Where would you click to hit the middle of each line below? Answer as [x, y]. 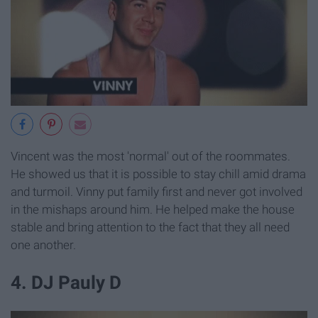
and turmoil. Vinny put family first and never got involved [157, 191]
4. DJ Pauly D [66, 282]
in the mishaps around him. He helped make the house [153, 209]
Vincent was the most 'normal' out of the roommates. [150, 156]
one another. [43, 245]
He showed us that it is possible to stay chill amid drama [158, 174]
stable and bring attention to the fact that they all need [150, 227]
